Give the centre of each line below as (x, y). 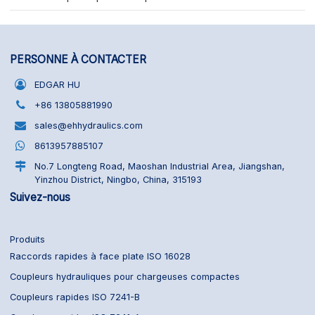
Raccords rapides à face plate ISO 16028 (101, 257)
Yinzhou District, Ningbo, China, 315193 (118, 179)
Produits (28, 240)
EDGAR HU (58, 84)
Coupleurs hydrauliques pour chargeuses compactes (125, 277)
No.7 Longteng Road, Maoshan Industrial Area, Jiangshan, (160, 166)
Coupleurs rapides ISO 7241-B (75, 297)
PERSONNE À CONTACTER (78, 60)
